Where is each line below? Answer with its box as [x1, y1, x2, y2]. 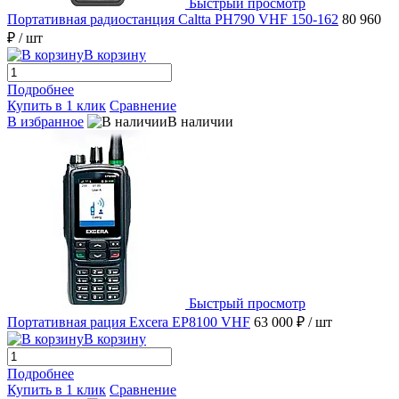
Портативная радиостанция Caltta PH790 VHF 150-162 [7, 12, 338, 28]
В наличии [167, 114, 233, 130]
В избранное [7, 114, 84, 130]
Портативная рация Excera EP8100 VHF [7, 314, 250, 330]
